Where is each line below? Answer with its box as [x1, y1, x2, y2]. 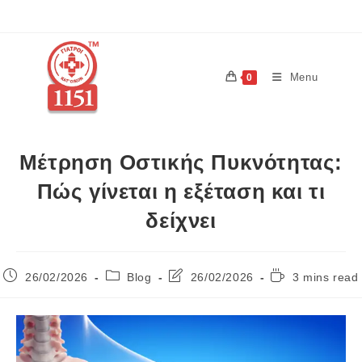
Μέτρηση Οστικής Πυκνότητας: [19, 149, 343, 175]
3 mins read [293, 270, 359, 284]
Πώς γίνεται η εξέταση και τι [36, 179, 326, 204]
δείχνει [145, 208, 217, 233]
